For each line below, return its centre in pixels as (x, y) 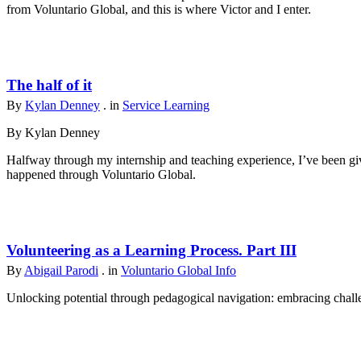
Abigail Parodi (61, 270)
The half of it (49, 85)
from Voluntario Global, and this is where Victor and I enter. (160, 9)
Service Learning (166, 105)
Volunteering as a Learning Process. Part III (151, 250)
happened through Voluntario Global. (101, 174)
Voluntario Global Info (178, 270)
